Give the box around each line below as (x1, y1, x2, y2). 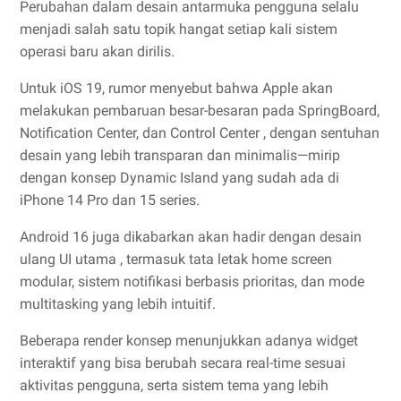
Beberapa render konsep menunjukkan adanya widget (20, 331, 358, 349)
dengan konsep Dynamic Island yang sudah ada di (20, 168, 339, 186)
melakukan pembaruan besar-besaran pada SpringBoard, (20, 101, 380, 119)
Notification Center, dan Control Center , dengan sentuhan (20, 124, 380, 141)
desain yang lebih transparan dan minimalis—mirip (20, 146, 340, 164)
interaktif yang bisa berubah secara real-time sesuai (20, 354, 346, 371)
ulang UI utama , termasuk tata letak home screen (20, 250, 332, 268)
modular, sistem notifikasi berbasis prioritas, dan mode (20, 272, 364, 290)
